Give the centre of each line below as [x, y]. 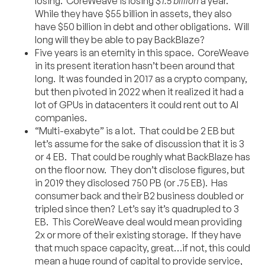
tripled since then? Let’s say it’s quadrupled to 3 [137, 209]
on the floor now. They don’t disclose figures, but [140, 169]
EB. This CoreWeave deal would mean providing [139, 222]
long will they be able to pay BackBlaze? [120, 39]
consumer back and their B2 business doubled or [140, 195]
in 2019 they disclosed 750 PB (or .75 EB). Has [132, 182]
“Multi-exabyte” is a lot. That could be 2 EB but [135, 130]
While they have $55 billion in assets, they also [134, 13]
